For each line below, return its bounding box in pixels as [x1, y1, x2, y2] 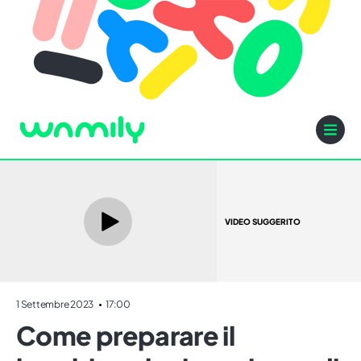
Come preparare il [16, 319, 235, 352]
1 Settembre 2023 [16, 298, 95, 311]
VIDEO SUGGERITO [224, 216, 301, 226]
